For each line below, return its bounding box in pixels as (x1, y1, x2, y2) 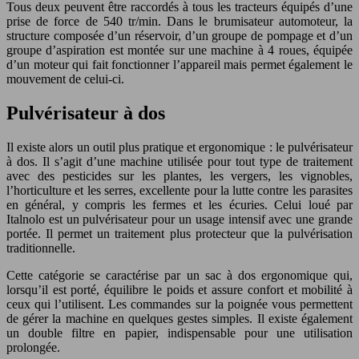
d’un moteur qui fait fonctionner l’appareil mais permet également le (6, 58, 353, 72)
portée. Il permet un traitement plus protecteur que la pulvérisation (6, 227, 353, 241)
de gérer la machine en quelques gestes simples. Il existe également (6, 312, 353, 326)
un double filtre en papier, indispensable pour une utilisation (6, 326, 353, 341)
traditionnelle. (6, 241, 75, 256)
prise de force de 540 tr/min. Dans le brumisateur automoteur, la (6, 14, 353, 29)
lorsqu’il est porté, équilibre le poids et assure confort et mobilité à (6, 283, 353, 297)
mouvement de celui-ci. (6, 72, 124, 87)
